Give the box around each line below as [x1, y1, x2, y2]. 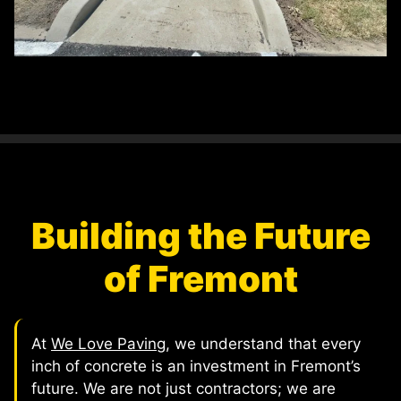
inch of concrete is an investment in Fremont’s [31, 357, 361, 376]
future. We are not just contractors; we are [31, 380, 336, 398]
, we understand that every [166, 335, 361, 354]
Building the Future [30, 214, 371, 259]
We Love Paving [51, 335, 166, 354]
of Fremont [103, 257, 298, 302]
